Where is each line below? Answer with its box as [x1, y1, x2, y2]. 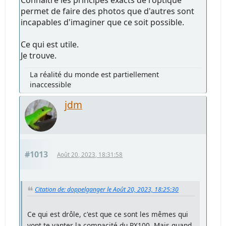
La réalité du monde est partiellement [30, 70, 159, 80]
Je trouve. [21, 50, 57, 62]
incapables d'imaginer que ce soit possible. [21, 17, 185, 28]
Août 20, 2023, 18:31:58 [57, 151, 123, 159]
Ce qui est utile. [21, 39, 79, 50]
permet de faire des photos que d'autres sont [21, 6, 195, 17]
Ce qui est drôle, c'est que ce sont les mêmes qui [27, 209, 189, 219]
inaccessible [30, 80, 72, 90]
